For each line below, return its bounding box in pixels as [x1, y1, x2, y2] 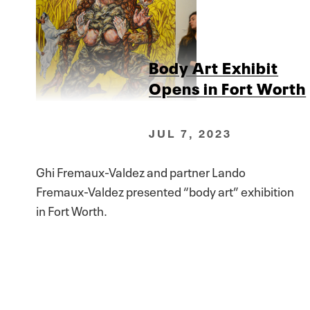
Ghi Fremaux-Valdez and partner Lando [35, 161, 246, 180]
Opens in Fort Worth [149, 75, 307, 100]
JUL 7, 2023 [149, 126, 232, 140]
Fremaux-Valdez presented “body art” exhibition [35, 181, 294, 199]
